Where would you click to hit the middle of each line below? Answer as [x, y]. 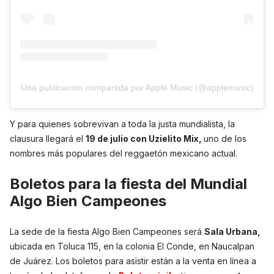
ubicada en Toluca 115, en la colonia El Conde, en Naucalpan [132, 246]
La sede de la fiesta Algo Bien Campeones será [107, 232]
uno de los [225, 139]
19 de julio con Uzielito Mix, [145, 139]
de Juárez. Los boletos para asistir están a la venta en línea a [133, 261]
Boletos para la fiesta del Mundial [128, 184]
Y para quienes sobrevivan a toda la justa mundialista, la [122, 124]
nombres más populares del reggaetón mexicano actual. [124, 154]
